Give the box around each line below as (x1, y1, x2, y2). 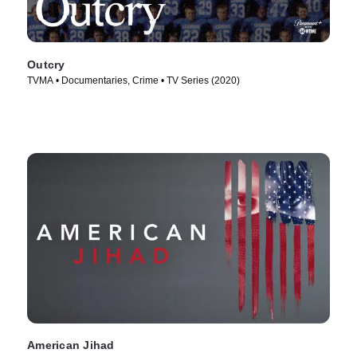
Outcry (27, 57, 65, 71)
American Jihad (27, 339, 115, 352)
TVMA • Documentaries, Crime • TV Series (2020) (27, 74, 240, 86)
